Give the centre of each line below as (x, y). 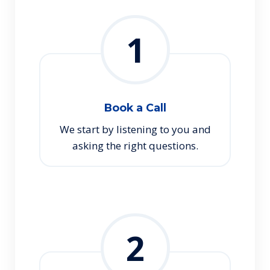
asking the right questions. (135, 146)
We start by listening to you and (135, 129)
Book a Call (135, 108)
